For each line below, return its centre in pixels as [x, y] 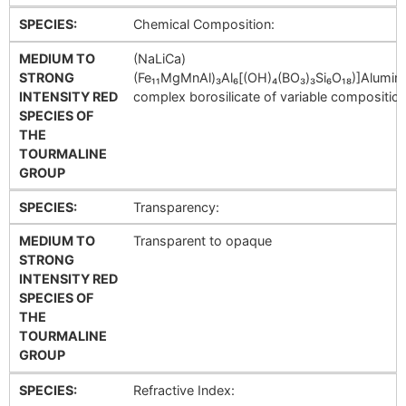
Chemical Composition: [203, 24]
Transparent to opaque [202, 241]
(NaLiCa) [159, 58]
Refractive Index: [184, 390]
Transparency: [176, 208]
